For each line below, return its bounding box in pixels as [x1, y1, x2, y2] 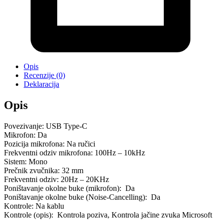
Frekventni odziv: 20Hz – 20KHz [4, 175, 109, 184]
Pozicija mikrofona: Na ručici [4, 140, 95, 148]
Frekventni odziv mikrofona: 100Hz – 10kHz [4, 148, 145, 157]
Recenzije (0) [24, 71, 65, 80]
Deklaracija [24, 80, 59, 89]
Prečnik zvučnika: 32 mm [4, 166, 83, 175]
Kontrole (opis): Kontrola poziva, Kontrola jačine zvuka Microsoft [4, 211, 212, 220]
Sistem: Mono [4, 157, 47, 166]
